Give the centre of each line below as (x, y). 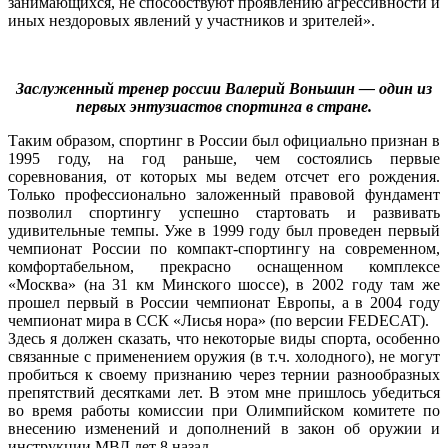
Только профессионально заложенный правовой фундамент (224, 194)
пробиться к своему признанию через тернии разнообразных (224, 374)
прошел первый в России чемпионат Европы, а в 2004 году (224, 302)
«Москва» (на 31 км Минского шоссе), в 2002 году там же (224, 284)
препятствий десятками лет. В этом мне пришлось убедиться (224, 392)
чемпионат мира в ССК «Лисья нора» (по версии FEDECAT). (218, 320)
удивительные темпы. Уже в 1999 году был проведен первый (224, 230)
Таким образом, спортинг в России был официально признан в (224, 140)
